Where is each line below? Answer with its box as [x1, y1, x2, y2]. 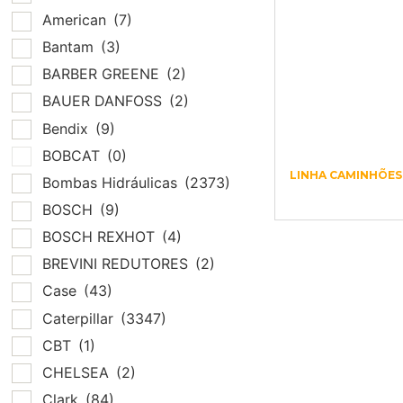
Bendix [42, 119, 93, 138]
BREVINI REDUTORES [42, 255, 193, 273]
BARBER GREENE [42, 65, 164, 84]
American [42, 11, 111, 30]
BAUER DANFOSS [42, 92, 166, 111]
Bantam [42, 38, 98, 57]
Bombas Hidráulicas [42, 173, 182, 192]
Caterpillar [42, 309, 118, 327]
